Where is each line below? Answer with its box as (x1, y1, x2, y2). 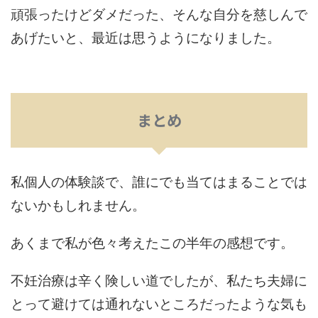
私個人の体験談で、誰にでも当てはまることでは (11, 170, 307, 190)
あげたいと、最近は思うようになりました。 (11, 26, 280, 46)
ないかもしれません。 (11, 194, 146, 214)
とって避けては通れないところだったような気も (11, 292, 307, 312)
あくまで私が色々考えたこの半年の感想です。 (11, 231, 294, 251)
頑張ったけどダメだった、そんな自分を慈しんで (11, 3, 307, 23)
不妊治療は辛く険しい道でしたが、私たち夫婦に (11, 269, 307, 289)
